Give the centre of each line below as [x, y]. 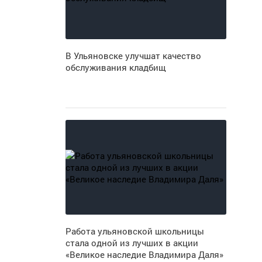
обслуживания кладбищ [116, 67]
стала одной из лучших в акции [132, 243]
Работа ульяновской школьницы [135, 231]
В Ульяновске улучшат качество [133, 56]
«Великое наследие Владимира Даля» [144, 254]
